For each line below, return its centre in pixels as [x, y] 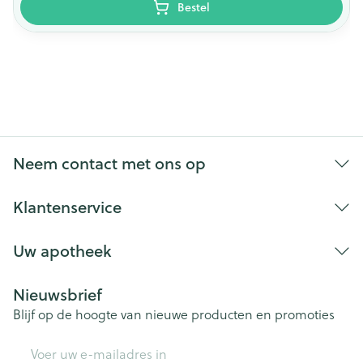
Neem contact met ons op [109, 163]
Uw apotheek [62, 251]
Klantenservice [67, 207]
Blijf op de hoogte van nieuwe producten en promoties [174, 314]
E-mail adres [50, 343]
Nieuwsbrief [58, 295]
